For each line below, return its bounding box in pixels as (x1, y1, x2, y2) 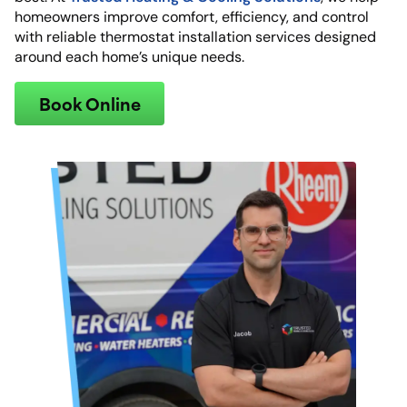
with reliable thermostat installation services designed (15, 28, 376, 45)
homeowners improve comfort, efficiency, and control (15, 8, 369, 25)
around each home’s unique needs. (15, 48, 244, 65)
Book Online (38, 90, 141, 116)
